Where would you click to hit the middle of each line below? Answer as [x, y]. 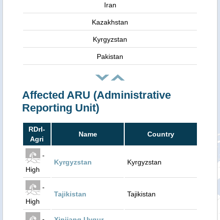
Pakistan [110, 56]
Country [161, 134]
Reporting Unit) [61, 108]
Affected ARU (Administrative [96, 95]
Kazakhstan [110, 22]
